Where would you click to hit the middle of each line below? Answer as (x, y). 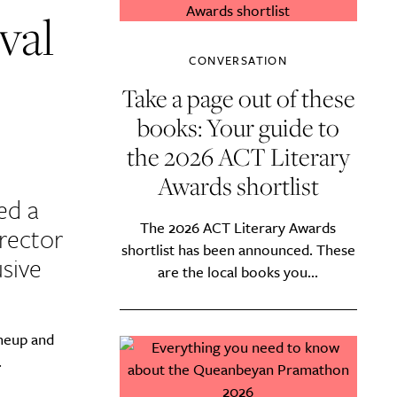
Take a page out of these (238, 98)
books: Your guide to (238, 127)
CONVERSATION (238, 60)
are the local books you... (238, 272)
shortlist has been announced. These (238, 249)
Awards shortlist (238, 186)
